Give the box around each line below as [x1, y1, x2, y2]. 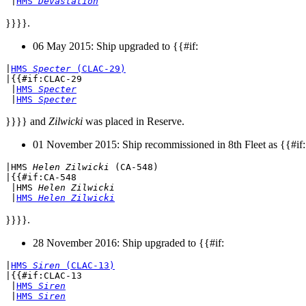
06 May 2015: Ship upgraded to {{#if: [33, 40, 198, 53]
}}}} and [5, 115, 48, 128]
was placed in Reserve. [83, 115, 184, 128]
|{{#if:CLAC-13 [5, 270, 82, 281]
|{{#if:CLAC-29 [5, 74, 82, 85]
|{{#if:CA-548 [5, 172, 76, 183]
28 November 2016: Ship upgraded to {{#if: [33, 237, 224, 249]
